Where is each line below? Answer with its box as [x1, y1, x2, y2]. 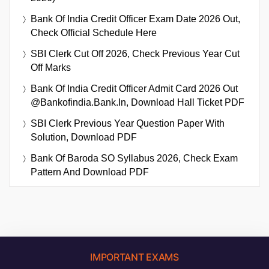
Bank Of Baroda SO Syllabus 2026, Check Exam [31, 153, 238, 164]
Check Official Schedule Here [31, 28, 157, 38]
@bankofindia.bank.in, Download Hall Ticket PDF [31, 97, 244, 108]
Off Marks [31, 62, 71, 73]
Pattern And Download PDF [31, 167, 149, 178]
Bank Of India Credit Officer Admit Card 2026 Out [31, 83, 238, 94]
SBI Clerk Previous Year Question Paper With [31, 118, 225, 129]
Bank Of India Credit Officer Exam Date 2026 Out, [31, 14, 240, 25]
